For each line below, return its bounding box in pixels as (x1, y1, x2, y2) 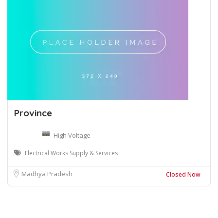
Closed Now (166, 170, 200, 179)
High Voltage (54, 130, 91, 140)
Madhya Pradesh (21, 169, 73, 178)
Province (14, 107, 52, 119)
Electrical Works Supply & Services (25, 148, 118, 157)
